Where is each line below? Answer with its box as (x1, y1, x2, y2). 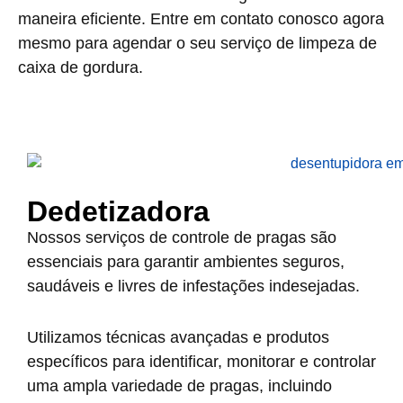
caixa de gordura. (18, 58, 143, 76)
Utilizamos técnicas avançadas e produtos (27, 327, 329, 346)
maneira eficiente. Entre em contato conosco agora (18, 10, 384, 28)
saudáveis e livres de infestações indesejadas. (27, 276, 360, 295)
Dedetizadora (27, 194, 210, 228)
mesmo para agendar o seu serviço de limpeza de (18, 34, 377, 52)
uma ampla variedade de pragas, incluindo (27, 376, 332, 395)
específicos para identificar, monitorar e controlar (27, 352, 376, 371)
